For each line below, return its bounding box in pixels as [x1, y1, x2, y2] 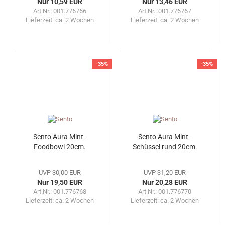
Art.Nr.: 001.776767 [138, 7, 191, 15]
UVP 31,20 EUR [144, 168, 186, 176]
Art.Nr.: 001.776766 [33, 7, 86, 15]
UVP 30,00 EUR [39, 168, 81, 176]
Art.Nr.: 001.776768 [33, 187, 86, 195]
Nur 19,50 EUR [37, 178, 82, 186]
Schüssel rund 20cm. [132, 142, 197, 151]
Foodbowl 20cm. [34, 142, 86, 151]
